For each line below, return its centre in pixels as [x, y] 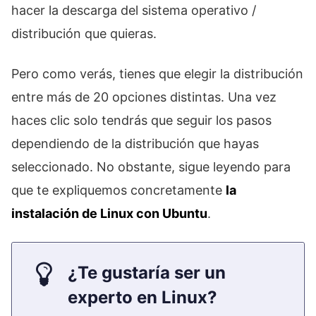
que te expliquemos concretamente [119, 190]
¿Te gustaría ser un [147, 273]
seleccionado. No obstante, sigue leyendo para [151, 167]
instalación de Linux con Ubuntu [109, 214]
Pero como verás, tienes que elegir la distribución [157, 74]
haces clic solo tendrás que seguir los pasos [141, 121]
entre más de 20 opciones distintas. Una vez [144, 97]
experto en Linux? [142, 298]
